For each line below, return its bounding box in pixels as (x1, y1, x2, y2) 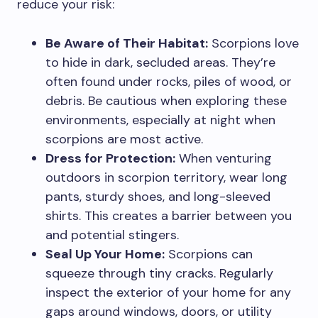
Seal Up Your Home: (45, 246, 165, 263)
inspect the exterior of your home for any (45, 284, 291, 302)
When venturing (175, 150, 272, 168)
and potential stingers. (45, 226, 179, 244)
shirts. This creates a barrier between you (45, 207, 292, 225)
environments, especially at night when (45, 111, 275, 129)
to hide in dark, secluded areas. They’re (45, 54, 275, 72)
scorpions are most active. (45, 131, 203, 148)
